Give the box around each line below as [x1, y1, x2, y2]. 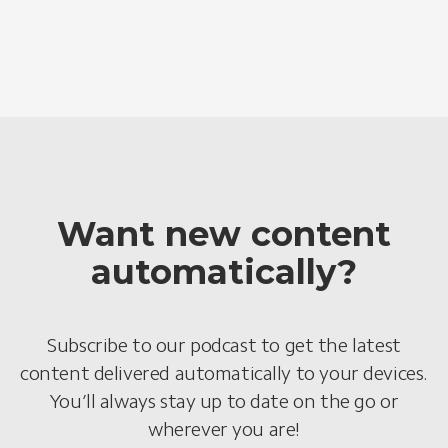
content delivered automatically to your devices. [20, 361, 428, 386]
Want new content [57, 213, 391, 256]
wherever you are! [148, 417, 300, 442]
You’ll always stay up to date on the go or [49, 389, 399, 414]
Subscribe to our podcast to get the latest [47, 333, 401, 358]
